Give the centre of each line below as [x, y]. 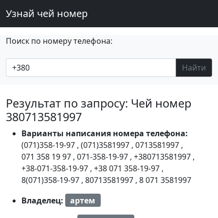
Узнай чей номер [47, 13]
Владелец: [43, 200]
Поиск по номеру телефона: [59, 41]
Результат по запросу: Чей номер [99, 103]
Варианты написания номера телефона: [105, 133]
